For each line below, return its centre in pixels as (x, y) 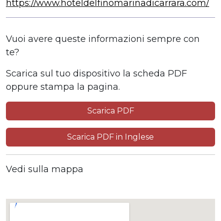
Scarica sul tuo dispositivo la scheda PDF (96, 73)
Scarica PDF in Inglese (110, 137)
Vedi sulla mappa (45, 169)
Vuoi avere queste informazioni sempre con (103, 39)
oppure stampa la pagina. (63, 87)
